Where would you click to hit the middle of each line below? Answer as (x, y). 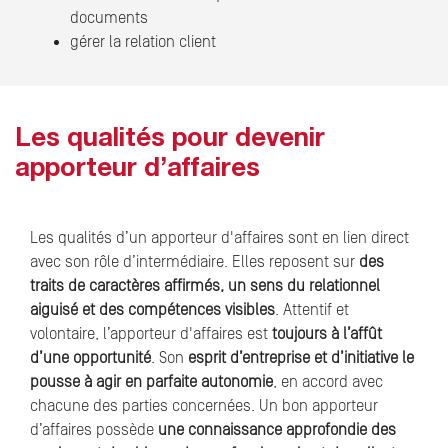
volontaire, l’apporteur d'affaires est (151, 334)
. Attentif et (312, 310)
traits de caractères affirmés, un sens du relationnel (205, 286)
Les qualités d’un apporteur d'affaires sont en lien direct (219, 238)
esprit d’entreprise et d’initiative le (301, 358)
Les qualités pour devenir (170, 141)
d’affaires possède (94, 430)
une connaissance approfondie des (277, 430)
